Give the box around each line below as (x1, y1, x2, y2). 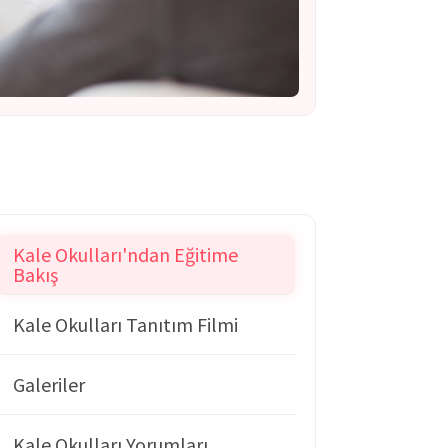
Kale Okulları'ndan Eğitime (13, 241, 238, 267)
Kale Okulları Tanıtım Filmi (13, 311, 238, 337)
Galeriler (13, 371, 85, 397)
